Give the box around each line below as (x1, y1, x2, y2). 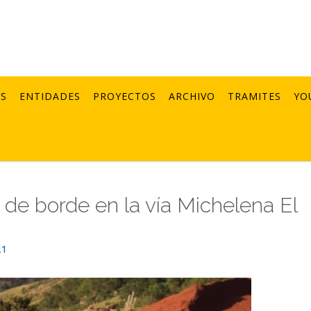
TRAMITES (228, 90, 281, 103)
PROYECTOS (93, 90, 156, 103)
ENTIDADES (19, 90, 81, 103)
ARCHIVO (169, 90, 215, 103)
